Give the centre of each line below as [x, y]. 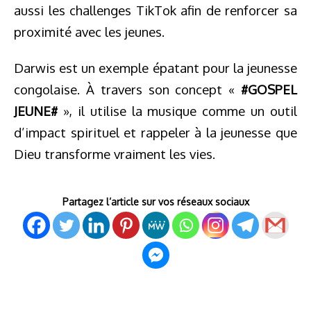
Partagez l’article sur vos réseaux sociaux [155, 202]
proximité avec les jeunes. [89, 32]
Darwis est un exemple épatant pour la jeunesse [155, 68]
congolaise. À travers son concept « [127, 89]
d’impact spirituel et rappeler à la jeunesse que [155, 132]
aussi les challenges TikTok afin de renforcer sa [155, 10]
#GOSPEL [269, 89]
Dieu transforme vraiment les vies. [115, 154]
